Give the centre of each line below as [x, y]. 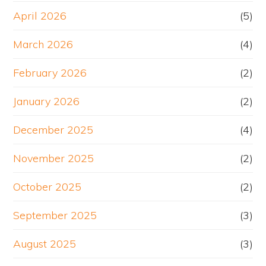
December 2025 [53, 130]
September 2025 [55, 216]
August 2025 [45, 244]
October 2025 [47, 187]
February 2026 [50, 73]
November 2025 [54, 159]
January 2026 [47, 102]
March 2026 [43, 45]
